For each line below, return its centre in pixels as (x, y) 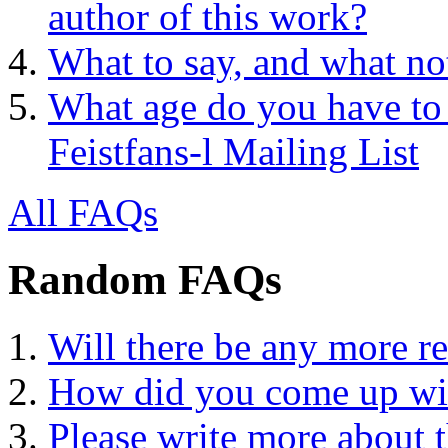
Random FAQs (145, 280)
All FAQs (83, 213)
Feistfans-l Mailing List (233, 152)
